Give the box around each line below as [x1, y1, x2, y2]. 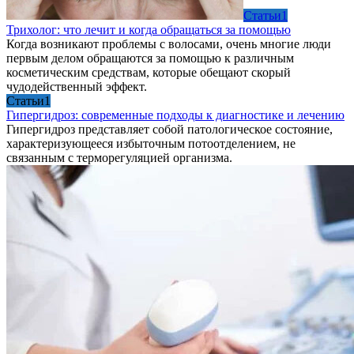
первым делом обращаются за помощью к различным [6, 51, 294, 65]
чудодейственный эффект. [6, 79, 147, 93]
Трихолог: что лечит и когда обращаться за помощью [6, 22, 291, 36]
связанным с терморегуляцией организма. [6, 150, 232, 164]
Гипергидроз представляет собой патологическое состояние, [6, 122, 333, 136]
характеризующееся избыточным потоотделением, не [6, 136, 296, 150]
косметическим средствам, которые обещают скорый [6, 65, 291, 79]
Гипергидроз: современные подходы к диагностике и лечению [6, 107, 345, 122]
